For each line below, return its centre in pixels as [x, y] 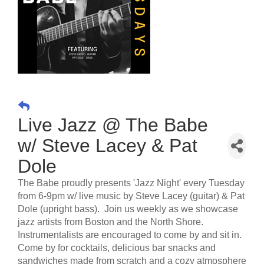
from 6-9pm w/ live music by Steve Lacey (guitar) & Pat [131, 196]
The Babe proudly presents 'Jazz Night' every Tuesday [131, 183]
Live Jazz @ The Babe [113, 125]
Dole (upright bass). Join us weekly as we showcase [128, 209]
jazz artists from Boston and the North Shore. [112, 222]
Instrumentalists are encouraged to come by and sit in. [131, 235]
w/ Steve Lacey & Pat [108, 145]
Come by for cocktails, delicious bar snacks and [117, 247]
